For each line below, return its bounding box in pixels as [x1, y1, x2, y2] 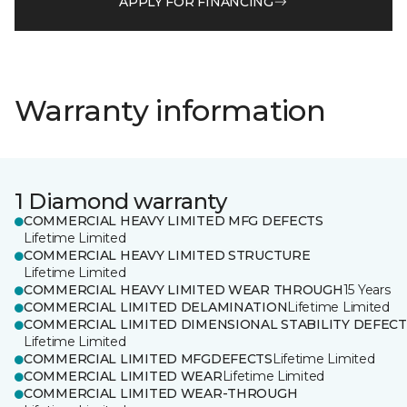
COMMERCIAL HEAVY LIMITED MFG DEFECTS [24, 213, 323, 229]
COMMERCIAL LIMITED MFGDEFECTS [24, 351, 273, 367]
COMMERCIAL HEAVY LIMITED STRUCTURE [24, 247, 311, 263]
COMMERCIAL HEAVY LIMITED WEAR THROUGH [24, 282, 343, 298]
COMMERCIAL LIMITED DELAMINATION [24, 299, 288, 315]
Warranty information [15, 93, 326, 128]
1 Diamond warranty [15, 188, 227, 214]
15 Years [342, 282, 391, 298]
